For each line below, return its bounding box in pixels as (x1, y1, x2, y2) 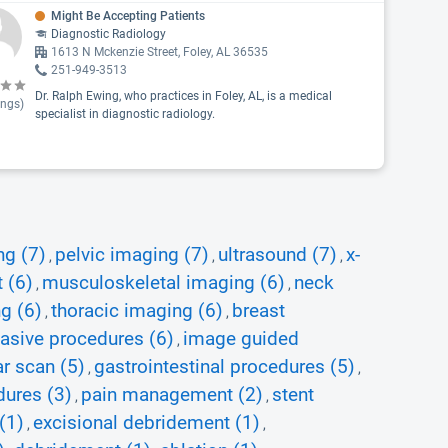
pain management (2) (81, 384, 263, 406)
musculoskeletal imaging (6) (42, 272, 285, 294)
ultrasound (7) (218, 244, 337, 266)
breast (232, 300, 285, 322)
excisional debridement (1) (33, 412, 260, 434)
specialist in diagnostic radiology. (34, 107, 215, 121)
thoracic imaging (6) (51, 300, 223, 322)
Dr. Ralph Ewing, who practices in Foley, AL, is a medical (34, 89, 332, 103)
